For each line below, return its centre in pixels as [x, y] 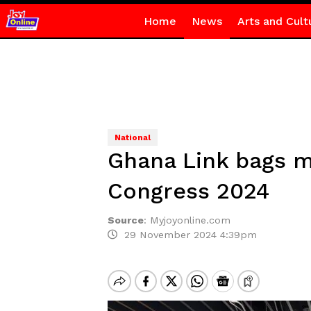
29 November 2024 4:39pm [187, 235]
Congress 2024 [188, 191]
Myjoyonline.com [190, 220]
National [132, 137]
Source [125, 220]
